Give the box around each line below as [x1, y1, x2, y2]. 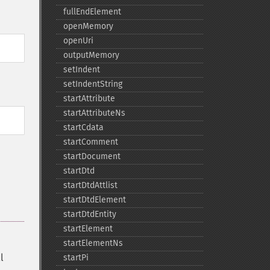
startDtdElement [63, 195, 126, 205]
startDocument [63, 151, 121, 162]
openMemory [63, 21, 113, 31]
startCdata [63, 122, 104, 133]
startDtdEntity [63, 209, 116, 219]
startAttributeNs [63, 108, 125, 118]
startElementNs [63, 238, 123, 248]
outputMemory [63, 50, 119, 60]
